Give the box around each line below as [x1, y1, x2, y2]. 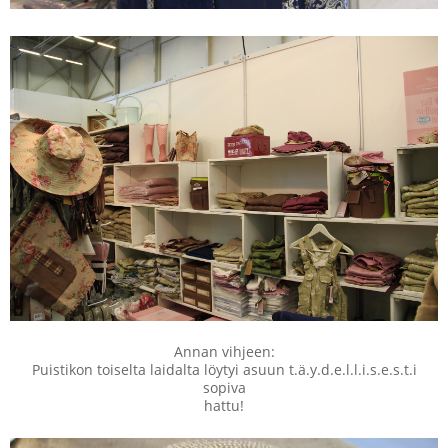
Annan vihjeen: [173, 342, 275, 362]
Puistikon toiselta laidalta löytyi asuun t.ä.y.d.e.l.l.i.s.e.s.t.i [31, 360, 417, 380]
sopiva [202, 378, 246, 398]
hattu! [204, 396, 244, 416]
